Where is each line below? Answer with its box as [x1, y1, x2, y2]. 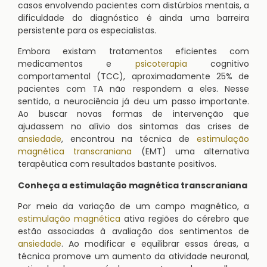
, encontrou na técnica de [61, 133, 197, 145]
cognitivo [187, 58, 250, 70]
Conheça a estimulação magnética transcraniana [18, 179, 247, 191]
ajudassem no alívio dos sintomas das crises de [18, 120, 249, 133]
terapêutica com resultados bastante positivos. [18, 158, 216, 170]
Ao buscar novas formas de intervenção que [18, 108, 249, 120]
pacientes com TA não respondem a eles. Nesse [18, 83, 249, 95]
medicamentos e [18, 58, 135, 70]
